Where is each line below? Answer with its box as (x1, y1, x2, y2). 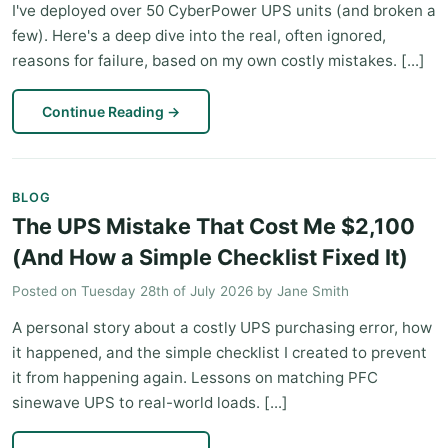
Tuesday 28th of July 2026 (81, 283, 253, 299)
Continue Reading (42, 103, 167, 120)
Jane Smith (277, 283, 349, 299)
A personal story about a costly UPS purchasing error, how (12, 318, 432, 337)
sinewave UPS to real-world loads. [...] (12, 393, 288, 412)
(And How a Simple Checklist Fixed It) (12, 244, 408, 270)
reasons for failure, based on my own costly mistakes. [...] (12, 51, 425, 70)
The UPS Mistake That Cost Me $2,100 (12, 213, 415, 239)
